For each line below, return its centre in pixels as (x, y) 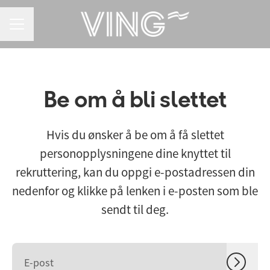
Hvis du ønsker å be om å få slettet (135, 135)
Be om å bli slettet (135, 101)
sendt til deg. (135, 209)
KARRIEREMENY (39, 29)
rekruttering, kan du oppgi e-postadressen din (135, 172)
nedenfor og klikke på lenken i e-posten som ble (135, 191)
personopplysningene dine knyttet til (135, 153)
